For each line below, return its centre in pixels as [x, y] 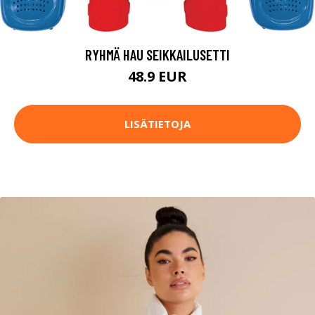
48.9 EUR [157, 76]
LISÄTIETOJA [157, 124]
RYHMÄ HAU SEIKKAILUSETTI [157, 54]
